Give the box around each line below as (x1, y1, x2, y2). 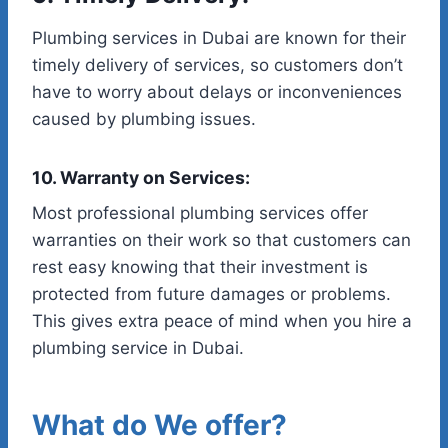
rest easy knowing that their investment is (32, 256, 368, 277)
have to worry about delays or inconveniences (32, 82, 402, 103)
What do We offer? (32, 407, 287, 442)
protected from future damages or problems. (32, 283, 391, 304)
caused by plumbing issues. (32, 109, 256, 130)
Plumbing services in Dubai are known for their (32, 28, 406, 49)
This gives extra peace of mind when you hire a (32, 310, 412, 331)
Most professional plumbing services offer (32, 202, 368, 223)
